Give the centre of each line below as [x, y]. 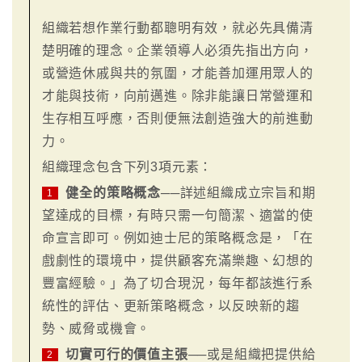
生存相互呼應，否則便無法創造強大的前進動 [177, 118]
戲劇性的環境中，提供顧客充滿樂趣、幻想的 [177, 260]
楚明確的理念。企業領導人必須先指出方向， [177, 50]
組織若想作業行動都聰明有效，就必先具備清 [177, 27]
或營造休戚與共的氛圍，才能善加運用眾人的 [177, 73]
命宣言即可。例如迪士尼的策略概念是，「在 [177, 238]
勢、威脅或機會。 [96, 328]
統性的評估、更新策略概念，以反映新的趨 [171, 305]
